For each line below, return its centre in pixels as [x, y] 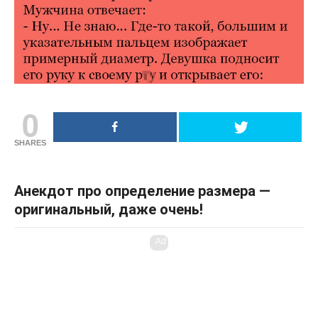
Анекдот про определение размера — [142, 191]
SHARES [30, 142]
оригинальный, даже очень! [109, 209]
